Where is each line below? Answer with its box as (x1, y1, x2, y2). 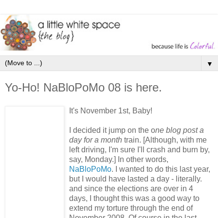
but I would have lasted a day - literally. (69, 174, 202, 183)
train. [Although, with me (122, 135, 207, 144)
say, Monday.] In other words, (69, 155, 168, 163)
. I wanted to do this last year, (111, 164, 210, 173)
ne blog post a (155, 126, 204, 134)
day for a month (69, 135, 122, 144)
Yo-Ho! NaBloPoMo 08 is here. (5, 80, 162, 94)
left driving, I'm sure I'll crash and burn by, (69, 145, 210, 154)
